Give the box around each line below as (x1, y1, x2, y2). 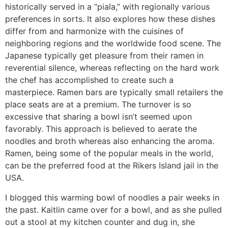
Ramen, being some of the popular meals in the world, (5, 148, 213, 159)
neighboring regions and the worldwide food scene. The (5, 38, 221, 49)
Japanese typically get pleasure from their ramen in (5, 50, 204, 61)
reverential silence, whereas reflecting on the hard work (5, 63, 219, 73)
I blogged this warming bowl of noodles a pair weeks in (5, 192, 219, 203)
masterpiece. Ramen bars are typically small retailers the (5, 87, 223, 98)
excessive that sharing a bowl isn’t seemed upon (5, 111, 192, 122)
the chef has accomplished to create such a (5, 75, 174, 85)
